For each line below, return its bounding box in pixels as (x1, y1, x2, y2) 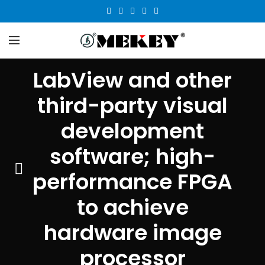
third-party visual (37, 91, 228, 121)
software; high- (50, 141, 215, 172)
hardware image (43, 218, 222, 248)
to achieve (76, 192, 189, 222)
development (61, 116, 204, 146)
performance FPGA (33, 167, 232, 197)
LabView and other (33, 65, 232, 95)
